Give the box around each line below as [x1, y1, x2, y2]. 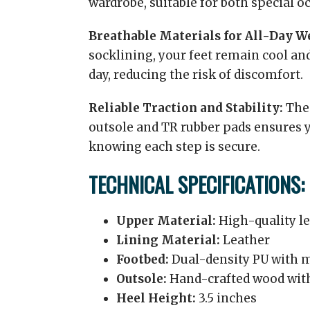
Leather [220, 232, 270, 248]
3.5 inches [196, 291, 257, 306]
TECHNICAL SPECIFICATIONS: [89, 169, 304, 200]
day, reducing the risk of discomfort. [89, 67, 303, 82]
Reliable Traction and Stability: [89, 100, 283, 116]
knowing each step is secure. [89, 139, 260, 154]
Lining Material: [116, 232, 220, 248]
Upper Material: [116, 213, 216, 228]
